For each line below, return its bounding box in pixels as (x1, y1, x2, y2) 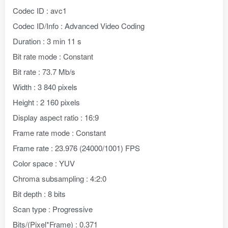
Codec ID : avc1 (13, 5, 67, 16)
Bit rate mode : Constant (13, 51, 93, 62)
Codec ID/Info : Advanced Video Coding (13, 20, 145, 31)
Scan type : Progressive (13, 204, 93, 214)
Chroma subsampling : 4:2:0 (13, 173, 106, 184)
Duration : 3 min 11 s (13, 36, 81, 46)
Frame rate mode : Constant (13, 127, 106, 138)
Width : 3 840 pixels (13, 81, 77, 92)
